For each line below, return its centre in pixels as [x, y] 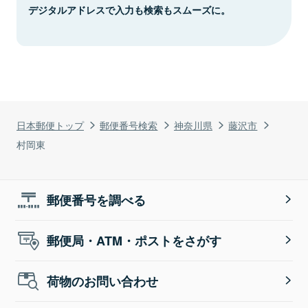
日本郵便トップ [50, 124]
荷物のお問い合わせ [103, 281]
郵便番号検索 [129, 124]
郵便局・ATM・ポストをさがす [134, 240]
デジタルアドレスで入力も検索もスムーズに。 [129, 9]
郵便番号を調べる [97, 200]
